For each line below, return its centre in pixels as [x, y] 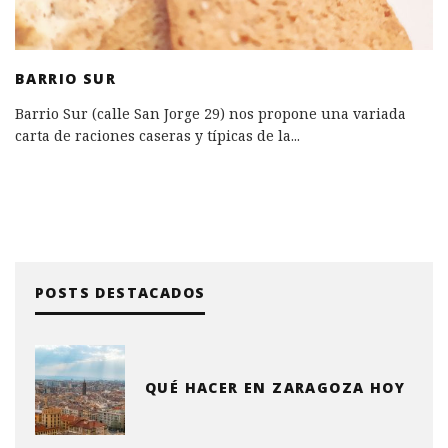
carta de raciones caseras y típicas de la [153, 136]
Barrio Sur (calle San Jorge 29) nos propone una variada [210, 114]
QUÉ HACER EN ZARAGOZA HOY [275, 387]
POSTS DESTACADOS [120, 293]
